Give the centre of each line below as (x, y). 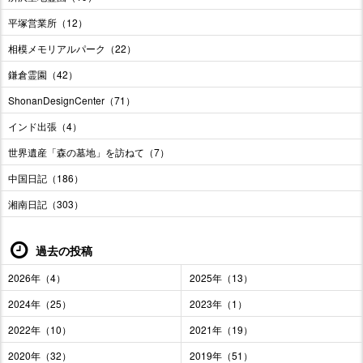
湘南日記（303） (46, 204)
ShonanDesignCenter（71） (72, 100)
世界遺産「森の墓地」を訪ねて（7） (89, 152)
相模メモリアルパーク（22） (72, 49)
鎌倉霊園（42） (43, 75)
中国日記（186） (46, 178)
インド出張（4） (45, 126)
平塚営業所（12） (48, 23)
